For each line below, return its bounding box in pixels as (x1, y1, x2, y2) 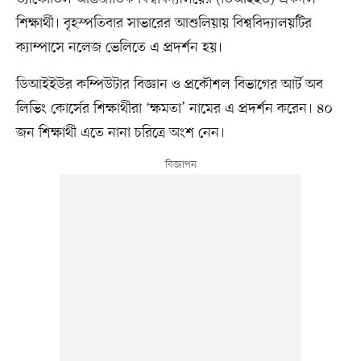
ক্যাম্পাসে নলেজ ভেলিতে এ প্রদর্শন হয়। (15, 37, 222, 57)
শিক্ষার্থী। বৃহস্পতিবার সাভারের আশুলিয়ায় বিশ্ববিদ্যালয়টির (15, 13, 312, 33)
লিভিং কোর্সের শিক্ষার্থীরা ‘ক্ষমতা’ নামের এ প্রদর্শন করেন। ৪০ (15, 98, 333, 118)
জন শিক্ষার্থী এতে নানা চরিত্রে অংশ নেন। (15, 122, 225, 143)
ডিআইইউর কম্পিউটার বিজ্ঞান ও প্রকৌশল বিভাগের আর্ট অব (15, 74, 323, 94)
